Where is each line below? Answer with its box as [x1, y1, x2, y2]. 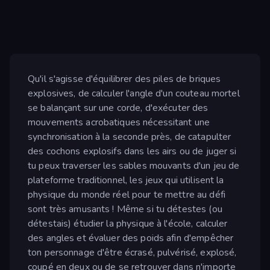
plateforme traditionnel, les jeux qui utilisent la [28, 174, 224, 187]
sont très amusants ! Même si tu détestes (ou [28, 202, 222, 216]
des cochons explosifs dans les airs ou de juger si [28, 145, 237, 159]
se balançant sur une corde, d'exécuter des [28, 101, 209, 115]
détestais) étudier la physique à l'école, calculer [28, 217, 228, 231]
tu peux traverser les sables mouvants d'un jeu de [28, 159, 240, 173]
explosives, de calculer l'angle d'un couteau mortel [28, 87, 240, 101]
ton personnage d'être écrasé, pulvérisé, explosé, [28, 246, 237, 260]
